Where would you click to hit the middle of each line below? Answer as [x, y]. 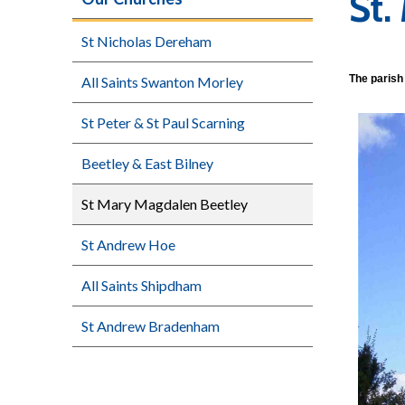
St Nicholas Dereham [146, 41]
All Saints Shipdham [141, 285]
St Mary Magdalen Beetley [165, 203]
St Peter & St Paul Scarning [163, 122]
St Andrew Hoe [128, 244]
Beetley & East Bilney [147, 163]
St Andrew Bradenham [151, 325]
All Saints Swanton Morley [162, 81]
